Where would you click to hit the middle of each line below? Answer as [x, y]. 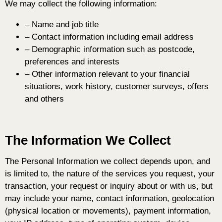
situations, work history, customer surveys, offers [117, 87]
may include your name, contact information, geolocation [110, 199]
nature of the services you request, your [139, 174]
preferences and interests [72, 62]
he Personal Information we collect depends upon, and [110, 162]
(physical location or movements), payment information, [108, 211]
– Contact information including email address [109, 37]
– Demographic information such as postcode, [110, 50]
